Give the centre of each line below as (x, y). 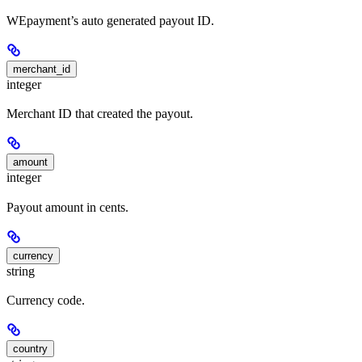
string (21, 271)
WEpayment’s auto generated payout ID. (110, 21)
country (30, 349)
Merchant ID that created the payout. (100, 114)
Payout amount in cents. (67, 207)
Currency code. (46, 300)
